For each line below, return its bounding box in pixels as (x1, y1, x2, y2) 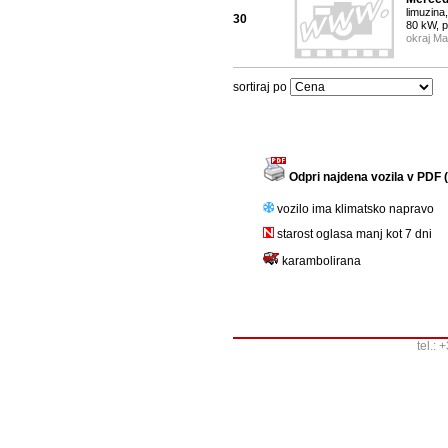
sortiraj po (233, 80, 290, 95)
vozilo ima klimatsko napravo (274, 202, 434, 217)
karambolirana (279, 254, 361, 269)
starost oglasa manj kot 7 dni (274, 227, 432, 242)
